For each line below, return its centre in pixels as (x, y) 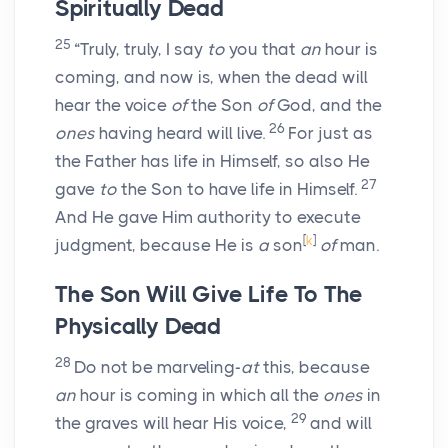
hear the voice (113, 105)
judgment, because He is (156, 245)
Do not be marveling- (157, 367)
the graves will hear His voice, (173, 423)
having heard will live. (182, 133)
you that (262, 49)
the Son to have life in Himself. (239, 189)
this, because (314, 367)
